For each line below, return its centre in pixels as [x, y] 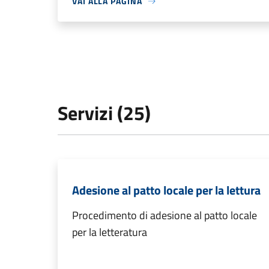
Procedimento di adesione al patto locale [165, 216]
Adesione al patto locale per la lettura [166, 190]
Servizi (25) [104, 113]
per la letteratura [110, 232]
